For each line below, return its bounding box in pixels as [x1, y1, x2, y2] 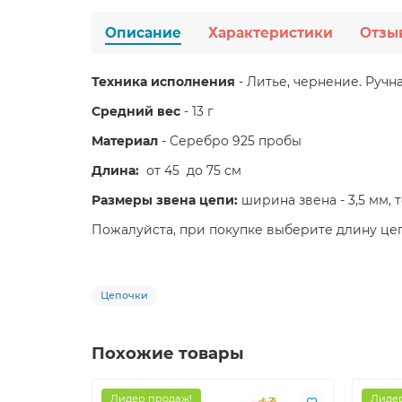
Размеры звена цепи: [92, 192, 241, 209]
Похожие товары [92, 343, 244, 364]
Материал [92, 133, 158, 150]
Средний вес [92, 103, 180, 120]
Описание [105, 24, 181, 42]
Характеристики [208, 24, 333, 42]
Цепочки [100, 289, 148, 302]
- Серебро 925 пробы [158, 133, 301, 150]
